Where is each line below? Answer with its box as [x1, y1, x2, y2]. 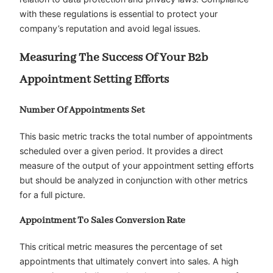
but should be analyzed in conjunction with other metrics [19, 174, 247, 185]
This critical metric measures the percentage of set [19, 241, 222, 252]
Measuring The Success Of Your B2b [19, 50, 208, 66]
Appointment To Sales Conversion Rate [19, 214, 185, 227]
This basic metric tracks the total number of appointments [19, 130, 252, 141]
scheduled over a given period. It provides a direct [19, 145, 223, 156]
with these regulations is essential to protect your [19, 9, 218, 19]
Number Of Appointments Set [19, 104, 144, 116]
